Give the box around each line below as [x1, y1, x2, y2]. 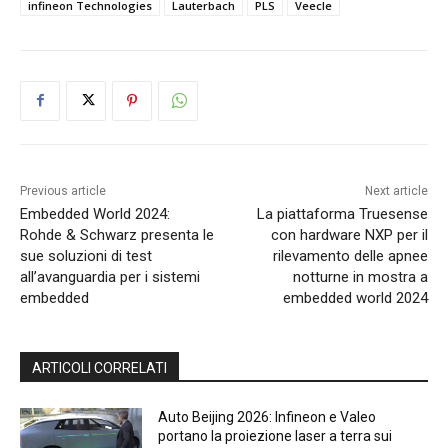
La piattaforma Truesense [256, 204, 428, 223]
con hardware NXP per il [270, 225, 428, 244]
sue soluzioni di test [20, 246, 152, 265]
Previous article [20, 183, 106, 198]
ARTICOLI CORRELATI [32, 359, 167, 376]
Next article [364, 183, 428, 198]
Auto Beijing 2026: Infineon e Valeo [158, 408, 377, 425]
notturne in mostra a [292, 267, 428, 286]
